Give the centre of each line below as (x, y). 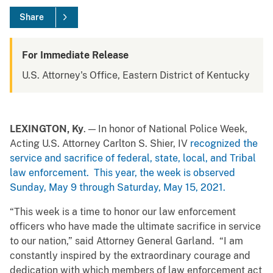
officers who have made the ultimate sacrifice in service (135, 227)
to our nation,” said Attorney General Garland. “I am (126, 241)
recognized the (224, 144)
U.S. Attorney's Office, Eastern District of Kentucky (136, 76)
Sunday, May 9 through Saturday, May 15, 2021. (118, 188)
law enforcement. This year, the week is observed (122, 173)
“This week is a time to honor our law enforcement (123, 212)
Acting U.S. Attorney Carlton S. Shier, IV (100, 144)
